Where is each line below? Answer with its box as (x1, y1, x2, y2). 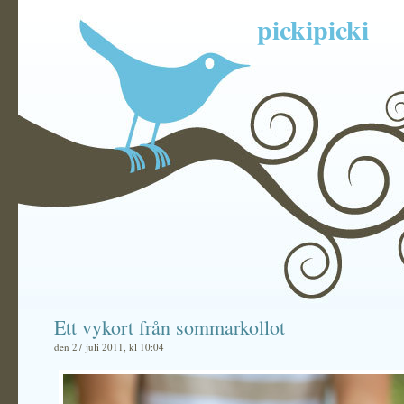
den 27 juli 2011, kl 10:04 (54, 340, 164, 353)
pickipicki (257, 9, 369, 49)
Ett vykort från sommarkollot (54, 314, 285, 340)
